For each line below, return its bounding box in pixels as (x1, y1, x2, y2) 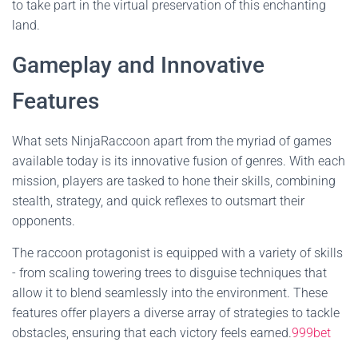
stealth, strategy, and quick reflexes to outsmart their (12, 193, 304, 209)
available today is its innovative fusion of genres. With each (12, 153, 345, 169)
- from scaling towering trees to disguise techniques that (12, 265, 327, 280)
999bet (292, 325, 331, 340)
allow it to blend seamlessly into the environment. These (12, 285, 328, 300)
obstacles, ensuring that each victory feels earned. (12, 325, 292, 340)
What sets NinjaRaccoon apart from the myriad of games (12, 133, 332, 149)
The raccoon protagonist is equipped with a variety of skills (12, 245, 343, 261)
